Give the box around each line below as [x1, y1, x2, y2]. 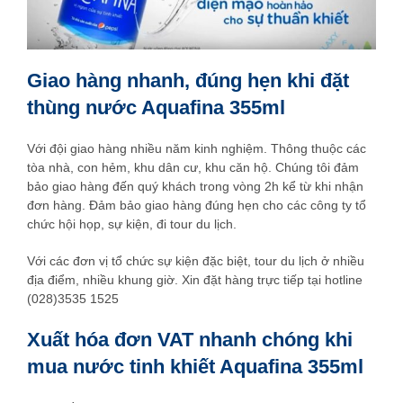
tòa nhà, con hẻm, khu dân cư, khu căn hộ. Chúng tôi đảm [27, 159, 359, 175]
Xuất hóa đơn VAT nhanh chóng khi [27, 327, 353, 351]
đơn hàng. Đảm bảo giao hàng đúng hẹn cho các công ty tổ [27, 197, 366, 212]
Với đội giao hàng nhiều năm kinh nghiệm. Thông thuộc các [27, 140, 366, 156]
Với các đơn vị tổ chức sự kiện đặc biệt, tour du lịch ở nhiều [27, 253, 364, 268]
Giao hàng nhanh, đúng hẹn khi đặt [27, 68, 349, 92]
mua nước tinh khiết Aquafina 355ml [27, 354, 363, 378]
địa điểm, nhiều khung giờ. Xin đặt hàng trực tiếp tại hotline [27, 272, 363, 287]
